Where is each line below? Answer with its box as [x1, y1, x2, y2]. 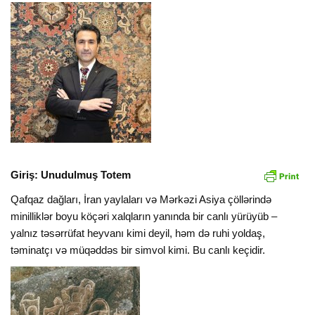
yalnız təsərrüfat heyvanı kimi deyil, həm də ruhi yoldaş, [11, 227, 266, 240]
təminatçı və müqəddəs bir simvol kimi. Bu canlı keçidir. [11, 244, 266, 257]
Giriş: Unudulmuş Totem [11, 168, 131, 181]
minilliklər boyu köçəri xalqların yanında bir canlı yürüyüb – [11, 210, 278, 223]
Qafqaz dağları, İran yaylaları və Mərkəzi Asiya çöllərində [11, 193, 272, 206]
